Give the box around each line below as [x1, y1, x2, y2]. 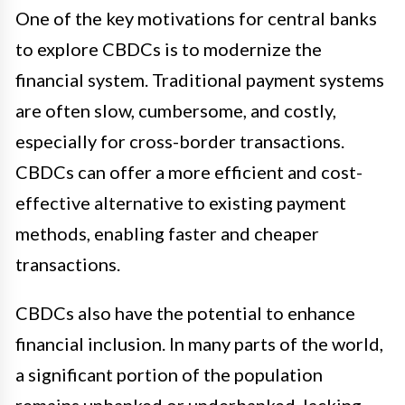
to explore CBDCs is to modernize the [15, 38, 322, 61]
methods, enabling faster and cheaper [15, 222, 319, 245]
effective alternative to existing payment [15, 192, 346, 214]
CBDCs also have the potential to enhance [15, 302, 355, 325]
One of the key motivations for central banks [15, 7, 377, 30]
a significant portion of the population [15, 363, 323, 386]
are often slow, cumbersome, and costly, [15, 99, 336, 122]
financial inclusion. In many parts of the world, [15, 333, 383, 355]
